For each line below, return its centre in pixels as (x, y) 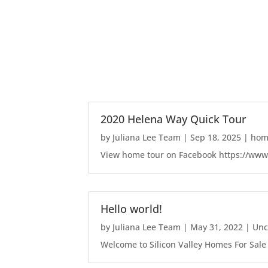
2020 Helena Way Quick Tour (174, 119)
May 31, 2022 (217, 227)
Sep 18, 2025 (216, 137)
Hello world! (132, 208)
